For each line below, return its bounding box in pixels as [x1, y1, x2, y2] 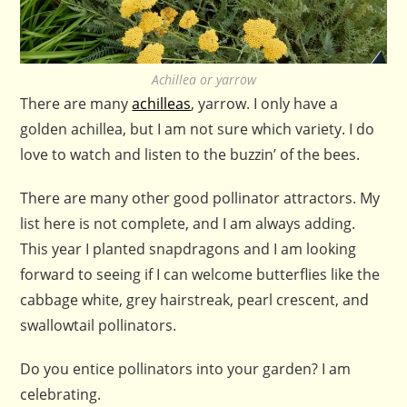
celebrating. [20, 383, 102, 404]
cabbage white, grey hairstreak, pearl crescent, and [20, 289, 370, 310]
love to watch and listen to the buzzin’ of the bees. [20, 144, 361, 164]
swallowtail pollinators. [20, 314, 177, 335]
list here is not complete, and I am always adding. [20, 213, 356, 233]
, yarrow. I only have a [191, 93, 339, 114]
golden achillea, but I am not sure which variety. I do [20, 118, 375, 139]
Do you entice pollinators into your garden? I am [20, 358, 352, 379]
